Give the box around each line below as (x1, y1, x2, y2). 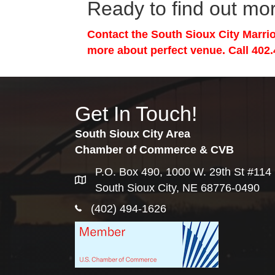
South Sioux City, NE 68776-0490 (95, 182, 260, 194)
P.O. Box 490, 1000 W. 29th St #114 (95, 166, 271, 178)
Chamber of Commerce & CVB (75, 144, 234, 156)
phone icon (74, 203, 128, 215)
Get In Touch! (75, 102, 197, 125)
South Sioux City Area (75, 128, 190, 140)
